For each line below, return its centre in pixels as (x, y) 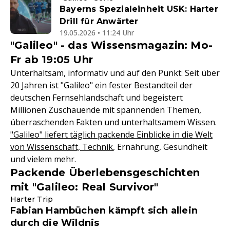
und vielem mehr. (43, 159)
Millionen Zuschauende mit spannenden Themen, (106, 110)
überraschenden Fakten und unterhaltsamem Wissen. (113, 122)
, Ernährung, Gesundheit (160, 147)
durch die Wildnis (55, 223)
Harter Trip (32, 199)
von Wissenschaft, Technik (62, 147)
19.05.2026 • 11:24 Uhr (97, 33)
